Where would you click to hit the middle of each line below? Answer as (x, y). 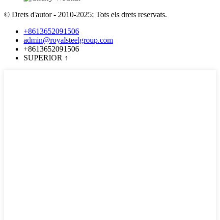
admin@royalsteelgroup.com (68, 40)
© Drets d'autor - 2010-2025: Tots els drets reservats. (85, 15)
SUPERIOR (43, 58)
